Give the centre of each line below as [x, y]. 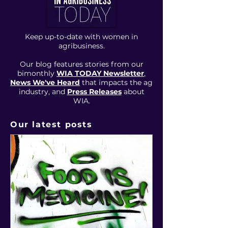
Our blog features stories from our [81, 64]
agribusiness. [81, 46]
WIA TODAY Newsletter [100, 73]
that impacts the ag [116, 82]
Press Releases [94, 92]
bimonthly [37, 73]
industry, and [43, 92]
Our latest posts [51, 124]
